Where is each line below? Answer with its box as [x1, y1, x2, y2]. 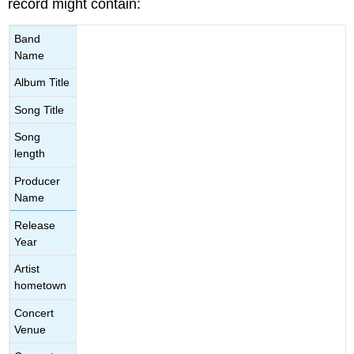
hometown [14, 279, 67, 292]
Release [14, 218, 56, 232]
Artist [14, 262, 40, 276]
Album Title [14, 76, 70, 89]
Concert [14, 306, 55, 319]
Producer [14, 174, 61, 187]
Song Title [14, 103, 65, 116]
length [14, 147, 46, 160]
